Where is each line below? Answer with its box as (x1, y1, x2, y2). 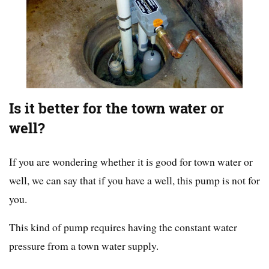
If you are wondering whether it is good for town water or (9, 154, 253, 169)
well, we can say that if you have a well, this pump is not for (9, 173, 260, 188)
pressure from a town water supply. (9, 238, 159, 253)
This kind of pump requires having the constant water (9, 220, 237, 235)
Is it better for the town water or (9, 98, 224, 119)
